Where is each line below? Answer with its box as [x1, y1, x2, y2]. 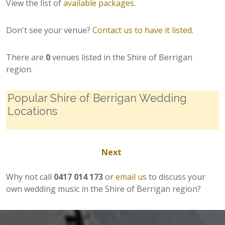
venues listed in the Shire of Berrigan [50, 51, 192, 63]
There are [6, 51, 46, 63]
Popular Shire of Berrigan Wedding [8, 91, 187, 104]
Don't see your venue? [6, 24, 92, 36]
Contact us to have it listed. [92, 24, 193, 36]
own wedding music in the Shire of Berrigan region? [6, 183, 201, 194]
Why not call [6, 171, 54, 182]
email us [116, 171, 147, 182]
